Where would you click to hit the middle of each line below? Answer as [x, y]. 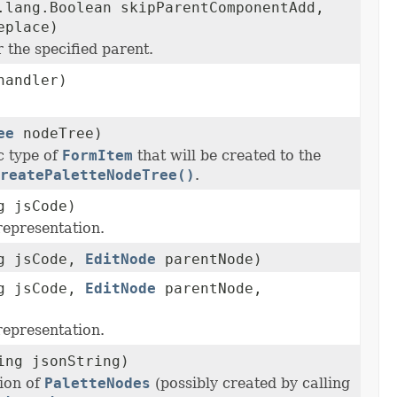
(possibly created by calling [250, 384]
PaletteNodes [97, 384]
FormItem [97, 156]
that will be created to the [227, 156]
